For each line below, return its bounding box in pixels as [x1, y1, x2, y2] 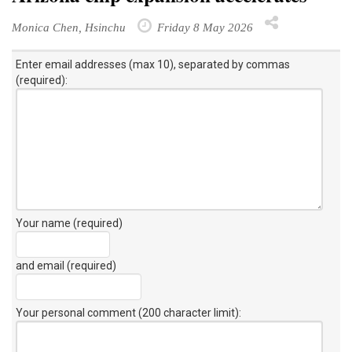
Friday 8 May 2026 [154, 20, 253, 34]
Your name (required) [16, 216, 123, 229]
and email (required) [16, 258, 116, 272]
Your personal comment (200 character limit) [16, 306, 239, 319]
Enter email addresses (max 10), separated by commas [16, 57, 290, 71]
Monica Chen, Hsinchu [12, 20, 126, 34]
